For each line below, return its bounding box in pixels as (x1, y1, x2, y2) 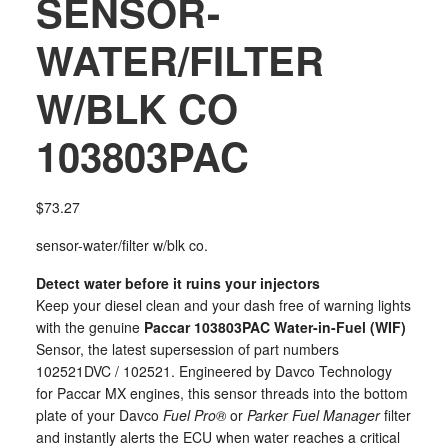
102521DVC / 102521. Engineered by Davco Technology (35, 361, 392, 381)
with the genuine (35, 317, 144, 337)
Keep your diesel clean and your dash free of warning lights (35, 295, 411, 315)
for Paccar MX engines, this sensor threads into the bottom (35, 383, 408, 403)
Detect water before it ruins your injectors (35, 273, 320, 293)
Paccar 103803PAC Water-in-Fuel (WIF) (143, 317, 406, 337)
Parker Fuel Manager (246, 405, 380, 425)
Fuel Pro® (162, 405, 226, 425)
